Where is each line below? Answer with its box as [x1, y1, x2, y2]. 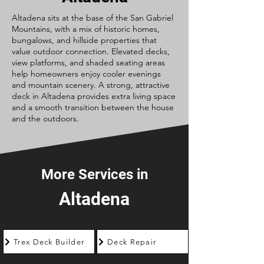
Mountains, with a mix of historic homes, [12, 24, 160, 34]
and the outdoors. [12, 113, 79, 124]
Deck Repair [107, 237, 157, 246]
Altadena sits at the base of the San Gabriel [12, 12, 173, 23]
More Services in [41, 166, 148, 183]
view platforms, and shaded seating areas [12, 57, 165, 68]
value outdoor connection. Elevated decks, [12, 46, 170, 57]
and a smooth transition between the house [12, 102, 174, 113]
